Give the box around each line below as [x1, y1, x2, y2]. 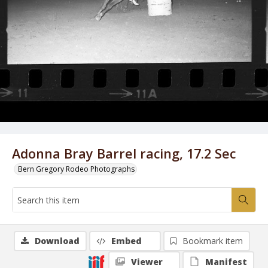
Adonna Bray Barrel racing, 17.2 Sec [12, 145, 236, 162]
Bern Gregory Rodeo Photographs [18, 164, 135, 174]
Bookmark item [182, 235, 243, 246]
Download [35, 235, 80, 246]
